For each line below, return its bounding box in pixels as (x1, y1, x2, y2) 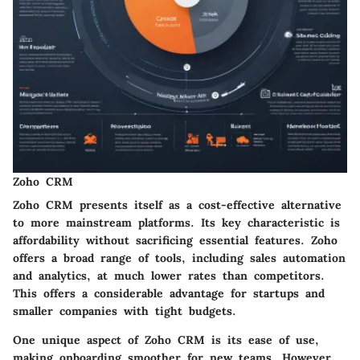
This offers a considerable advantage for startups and (13, 285, 325, 301)
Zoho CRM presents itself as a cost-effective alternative (13, 197, 342, 212)
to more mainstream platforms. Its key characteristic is (13, 215, 340, 230)
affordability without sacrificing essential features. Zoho (13, 232, 337, 247)
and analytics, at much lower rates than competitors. (13, 268, 325, 283)
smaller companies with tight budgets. (13, 303, 236, 318)
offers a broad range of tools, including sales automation (13, 250, 346, 265)
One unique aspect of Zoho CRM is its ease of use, (13, 332, 319, 347)
